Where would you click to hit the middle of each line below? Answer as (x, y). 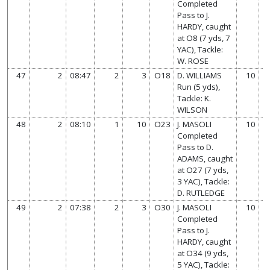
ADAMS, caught (205, 158)
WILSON (193, 109)
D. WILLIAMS (200, 75)
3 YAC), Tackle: (204, 181)
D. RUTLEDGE (201, 193)
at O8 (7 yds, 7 (204, 38)
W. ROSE (193, 61)
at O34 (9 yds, (203, 253)
